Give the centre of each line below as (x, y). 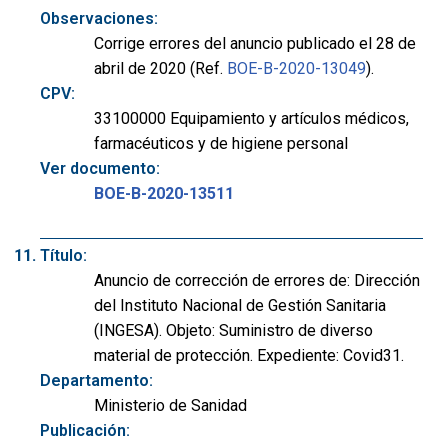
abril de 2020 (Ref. (160, 68)
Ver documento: (100, 168)
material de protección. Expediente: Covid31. (249, 356)
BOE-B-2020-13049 (296, 68)
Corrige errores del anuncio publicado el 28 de (255, 43)
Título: (63, 256)
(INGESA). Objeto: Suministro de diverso (233, 331)
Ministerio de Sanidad (170, 406)
